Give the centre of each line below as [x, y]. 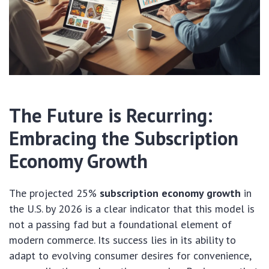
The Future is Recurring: [111, 116]
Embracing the [72, 138]
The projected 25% [54, 193]
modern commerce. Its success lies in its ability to [122, 240]
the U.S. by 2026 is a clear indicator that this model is [132, 209]
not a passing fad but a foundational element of [120, 225]
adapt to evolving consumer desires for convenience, [130, 256]
